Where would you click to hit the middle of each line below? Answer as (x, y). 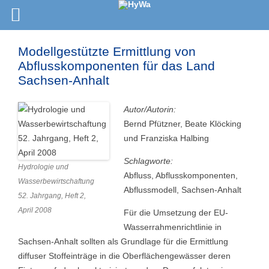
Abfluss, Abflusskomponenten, (181, 175)
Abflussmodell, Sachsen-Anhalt (183, 190)
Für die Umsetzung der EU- (176, 213)
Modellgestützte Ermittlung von (107, 51)
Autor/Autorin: (150, 109)
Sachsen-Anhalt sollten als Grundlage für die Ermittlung (123, 241)
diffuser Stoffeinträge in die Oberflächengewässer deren (124, 256)
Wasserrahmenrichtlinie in (173, 227)
